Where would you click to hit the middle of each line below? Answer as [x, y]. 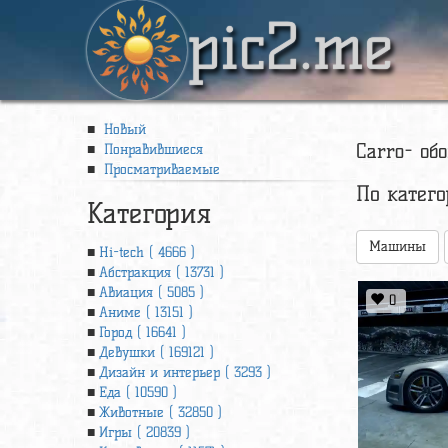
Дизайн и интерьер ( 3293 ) [185, 372]
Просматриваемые [159, 169]
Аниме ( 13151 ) [146, 312]
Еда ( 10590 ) [138, 392]
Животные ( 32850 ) [160, 412]
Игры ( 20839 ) [144, 432]
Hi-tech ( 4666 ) [147, 252]
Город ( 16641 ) [142, 332]
